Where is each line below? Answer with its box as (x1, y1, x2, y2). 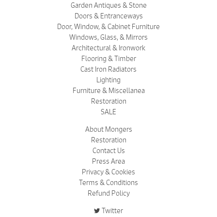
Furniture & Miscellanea (72, 86, 145, 95)
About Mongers (85, 125, 132, 134)
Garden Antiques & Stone (70, 1, 147, 10)
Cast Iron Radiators (80, 65, 137, 74)
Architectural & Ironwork (72, 44, 145, 53)
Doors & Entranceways (74, 12, 143, 21)
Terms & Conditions (79, 178, 138, 187)
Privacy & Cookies (82, 168, 135, 177)
